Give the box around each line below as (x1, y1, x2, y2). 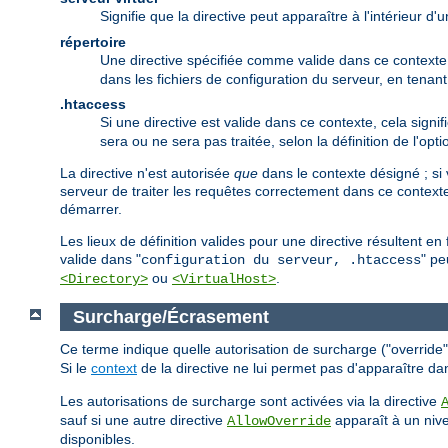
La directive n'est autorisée (60, 164, 234, 181)
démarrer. (60, 200, 122, 217)
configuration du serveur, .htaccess (141, 251, 421, 268)
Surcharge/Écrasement (72, 306, 269, 327)
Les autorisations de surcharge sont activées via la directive (60, 393, 441, 410)
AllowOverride (227, 413, 331, 430)
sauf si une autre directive (60, 412, 227, 429)
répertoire (60, 33, 126, 50)
